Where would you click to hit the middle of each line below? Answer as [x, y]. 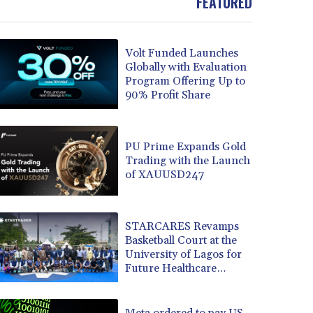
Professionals [159, 282]
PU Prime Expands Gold [185, 146]
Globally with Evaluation [185, 67]
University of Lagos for [183, 254]
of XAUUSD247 [164, 174]
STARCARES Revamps [182, 226]
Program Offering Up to [185, 81]
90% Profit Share [167, 95]
